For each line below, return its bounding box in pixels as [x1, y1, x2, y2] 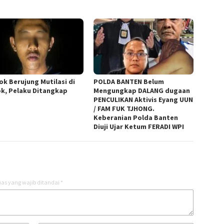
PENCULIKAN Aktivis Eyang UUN [93, 94, 193, 104]
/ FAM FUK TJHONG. [93, 103, 155, 113]
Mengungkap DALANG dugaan [93, 85, 190, 95]
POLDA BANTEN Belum [93, 76, 164, 86]
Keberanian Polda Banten [93, 112, 178, 122]
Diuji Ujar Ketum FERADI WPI [93, 121, 184, 131]
